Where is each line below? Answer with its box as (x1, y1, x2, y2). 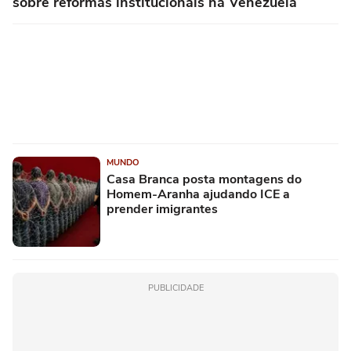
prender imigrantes (107, 201, 218, 218)
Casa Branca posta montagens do (107, 171, 302, 188)
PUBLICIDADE (147, 282, 204, 294)
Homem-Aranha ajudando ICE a (107, 186, 290, 203)
